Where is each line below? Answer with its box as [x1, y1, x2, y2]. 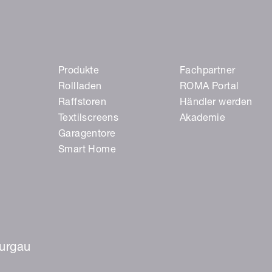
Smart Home [58, 145, 116, 155]
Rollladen [58, 82, 102, 92]
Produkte [58, 66, 100, 76]
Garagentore [58, 129, 116, 140]
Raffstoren [58, 98, 106, 108]
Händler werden [180, 98, 253, 108]
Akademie [180, 114, 226, 124]
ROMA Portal [180, 82, 239, 92]
